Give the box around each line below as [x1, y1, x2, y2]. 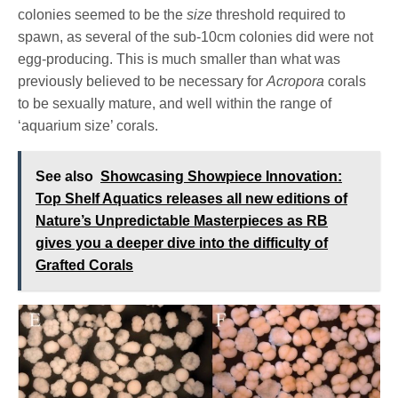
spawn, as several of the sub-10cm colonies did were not [18, 28, 374, 44]
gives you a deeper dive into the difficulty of [36, 235, 328, 251]
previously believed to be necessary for [18, 73, 267, 89]
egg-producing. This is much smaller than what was [18, 51, 341, 67]
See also [36, 168, 93, 184]
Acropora [267, 73, 329, 89]
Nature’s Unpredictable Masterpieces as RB [36, 212, 328, 228]
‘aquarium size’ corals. [18, 117, 163, 133]
